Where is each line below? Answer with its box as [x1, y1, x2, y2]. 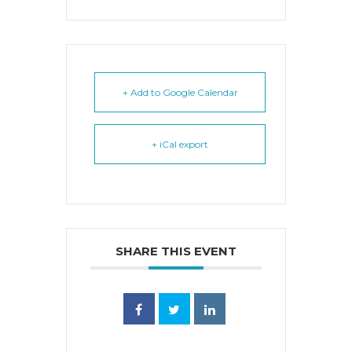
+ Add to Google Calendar [122, 86, 238, 98]
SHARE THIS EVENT [115, 243, 236, 258]
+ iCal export [152, 137, 208, 150]
